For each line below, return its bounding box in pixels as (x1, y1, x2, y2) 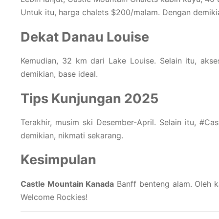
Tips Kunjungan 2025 (21, 90, 158, 107)
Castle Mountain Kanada (21, 178, 114, 189)
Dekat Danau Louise (21, 28, 149, 45)
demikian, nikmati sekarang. (21, 131, 123, 141)
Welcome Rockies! (21, 192, 88, 202)
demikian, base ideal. (21, 69, 98, 79)
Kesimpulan (21, 152, 96, 168)
